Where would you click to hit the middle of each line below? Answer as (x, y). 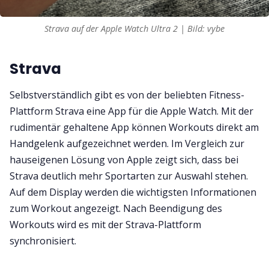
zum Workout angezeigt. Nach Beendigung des (116, 209)
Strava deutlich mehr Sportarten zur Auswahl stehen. (129, 176)
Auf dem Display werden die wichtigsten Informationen (133, 192)
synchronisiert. (43, 241)
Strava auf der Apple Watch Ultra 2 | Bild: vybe (134, 28)
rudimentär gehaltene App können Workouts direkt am (134, 128)
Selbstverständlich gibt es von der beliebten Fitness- (127, 95)
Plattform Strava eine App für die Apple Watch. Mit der (131, 111)
